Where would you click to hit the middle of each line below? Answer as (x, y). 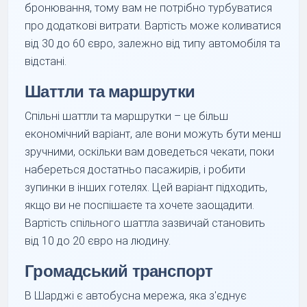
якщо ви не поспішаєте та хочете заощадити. (140, 205)
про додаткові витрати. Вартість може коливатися (153, 25)
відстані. (46, 61)
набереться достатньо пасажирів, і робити (135, 169)
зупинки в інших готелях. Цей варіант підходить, (146, 187)
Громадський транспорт (119, 271)
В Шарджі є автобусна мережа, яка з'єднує (136, 295)
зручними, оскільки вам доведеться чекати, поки (150, 151)
